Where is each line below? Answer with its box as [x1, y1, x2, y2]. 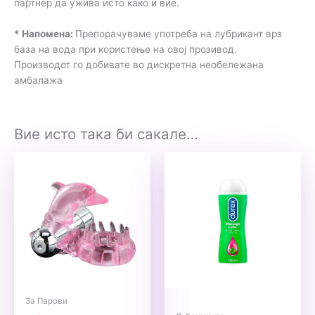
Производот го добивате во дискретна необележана [14, 58, 264, 70]
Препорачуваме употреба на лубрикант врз [75, 27, 282, 39]
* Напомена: [14, 27, 75, 39]
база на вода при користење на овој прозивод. [14, 43, 237, 55]
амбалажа [14, 74, 63, 86]
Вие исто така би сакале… [14, 124, 198, 143]
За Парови [25, 295, 68, 306]
